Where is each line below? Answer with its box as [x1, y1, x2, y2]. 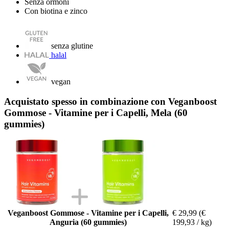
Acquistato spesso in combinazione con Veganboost [4, 96, 217, 107]
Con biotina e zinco [25, 7, 87, 16]
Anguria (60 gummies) [49, 217, 127, 226]
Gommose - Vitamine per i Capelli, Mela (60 [4, 107, 188, 118]
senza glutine [51, 41, 93, 51]
